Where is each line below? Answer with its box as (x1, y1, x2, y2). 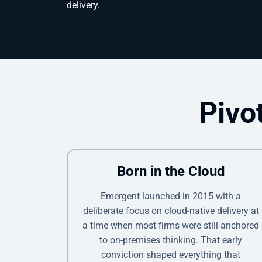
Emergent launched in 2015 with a (101, 190, 241, 202)
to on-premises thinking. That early (99, 234, 242, 246)
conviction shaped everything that (101, 249, 240, 260)
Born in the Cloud (116, 163, 225, 180)
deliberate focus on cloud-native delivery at (82, 205, 259, 216)
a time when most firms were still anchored (82, 219, 259, 231)
